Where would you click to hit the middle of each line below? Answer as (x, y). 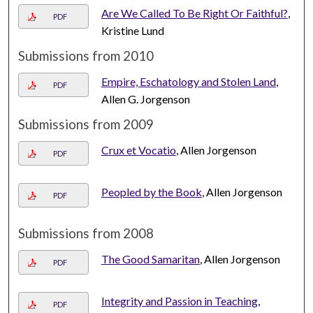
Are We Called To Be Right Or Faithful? (194, 13)
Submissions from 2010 (86, 56)
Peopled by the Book (151, 192)
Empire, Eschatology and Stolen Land (188, 82)
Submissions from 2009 (86, 125)
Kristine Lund (132, 31)
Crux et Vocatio (138, 150)
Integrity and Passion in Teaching (179, 301)
